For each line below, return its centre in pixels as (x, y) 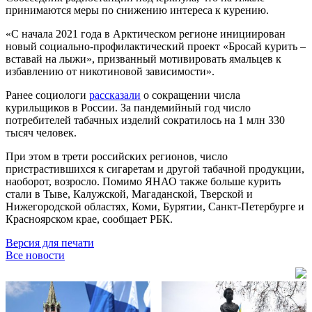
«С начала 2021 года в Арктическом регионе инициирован (146, 33)
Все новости (35, 255)
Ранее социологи (47, 95)
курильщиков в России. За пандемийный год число (128, 107)
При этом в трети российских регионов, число (117, 156)
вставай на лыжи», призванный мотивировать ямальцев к (143, 58)
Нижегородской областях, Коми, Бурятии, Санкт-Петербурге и (155, 206)
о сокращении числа (190, 95)
